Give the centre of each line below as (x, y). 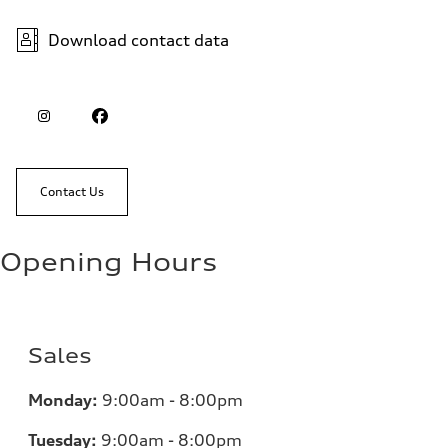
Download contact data (138, 40)
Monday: (63, 400)
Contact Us (72, 192)
